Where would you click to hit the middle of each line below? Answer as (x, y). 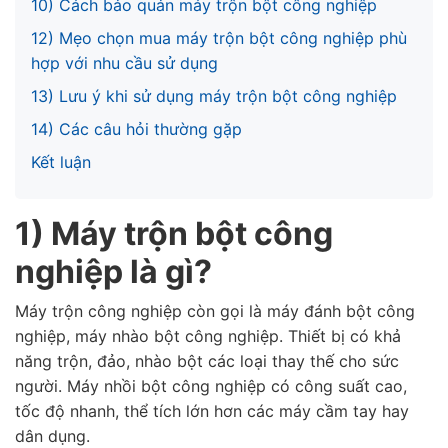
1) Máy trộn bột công (174, 233)
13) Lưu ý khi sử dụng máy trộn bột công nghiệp (214, 96)
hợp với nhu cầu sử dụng (124, 63)
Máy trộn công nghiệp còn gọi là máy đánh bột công (215, 311)
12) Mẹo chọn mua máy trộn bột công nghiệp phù (219, 38)
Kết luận (61, 162)
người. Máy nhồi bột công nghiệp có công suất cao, (211, 386)
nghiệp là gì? (113, 271)
